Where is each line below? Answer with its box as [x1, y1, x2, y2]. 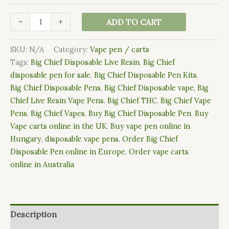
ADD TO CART [106, 16, 162, 27]
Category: [54, 45, 90, 55]
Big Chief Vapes [31, 109, 85, 119]
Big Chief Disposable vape [104, 83, 194, 93]
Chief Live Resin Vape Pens [10, 96, 104, 106]
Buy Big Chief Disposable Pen [88, 109, 191, 119]
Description [10, 209, 57, 220]
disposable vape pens [45, 134, 119, 144]
